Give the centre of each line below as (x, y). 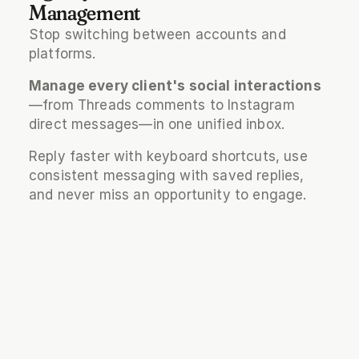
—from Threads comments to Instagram (161, 105)
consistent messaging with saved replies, (166, 176)
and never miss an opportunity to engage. (167, 195)
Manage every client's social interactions (175, 86)
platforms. (64, 54)
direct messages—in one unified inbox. (159, 125)
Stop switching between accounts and (157, 35)
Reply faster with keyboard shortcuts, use (168, 157)
